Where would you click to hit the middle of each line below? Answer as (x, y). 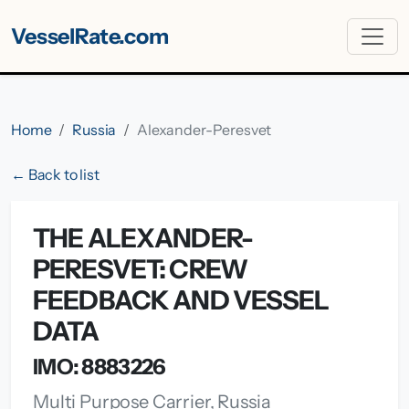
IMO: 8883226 (100, 367)
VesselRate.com (90, 36)
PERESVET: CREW (140, 269)
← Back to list (55, 174)
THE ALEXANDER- (143, 238)
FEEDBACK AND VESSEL (181, 300)
